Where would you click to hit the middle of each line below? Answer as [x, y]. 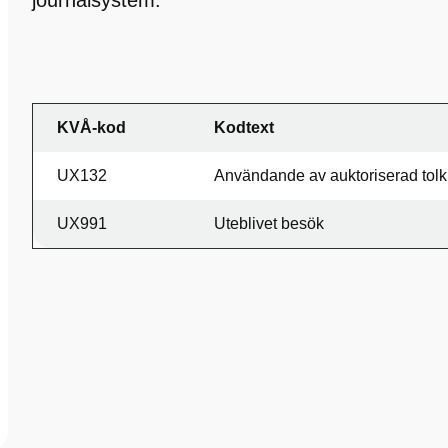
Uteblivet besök [269, 223]
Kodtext [244, 127]
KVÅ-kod [91, 127]
